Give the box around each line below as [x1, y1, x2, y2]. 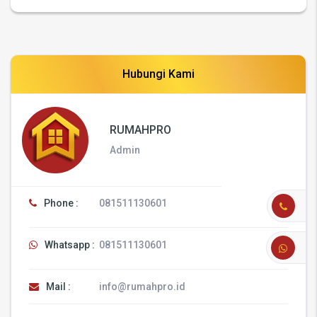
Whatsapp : [42, 238, 95, 250]
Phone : [42, 197, 79, 209]
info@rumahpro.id [99, 280, 185, 292]
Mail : [44, 280, 71, 292]
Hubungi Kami [122, 67, 195, 81]
